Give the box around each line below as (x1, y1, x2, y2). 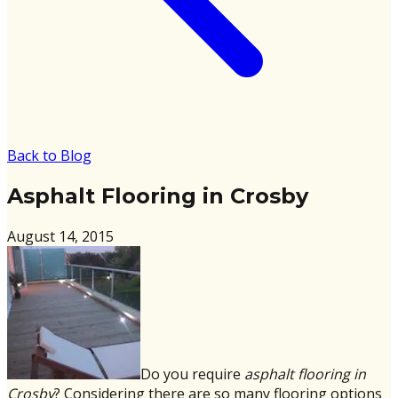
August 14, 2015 (7, 226, 114, 246)
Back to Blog (7, 146, 92, 165)
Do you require (140, 363, 244, 384)
